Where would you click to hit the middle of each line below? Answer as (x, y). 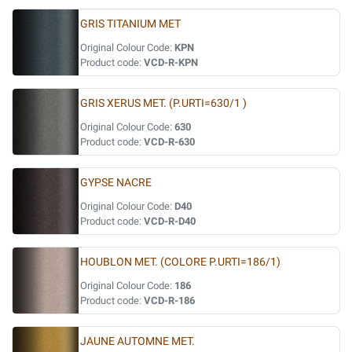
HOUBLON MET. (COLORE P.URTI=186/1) (180, 262)
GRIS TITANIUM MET (130, 24)
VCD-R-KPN (171, 62)
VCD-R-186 (169, 301)
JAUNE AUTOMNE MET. (137, 341)
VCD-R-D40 (170, 221)
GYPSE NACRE (116, 183)
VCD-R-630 (169, 142)
